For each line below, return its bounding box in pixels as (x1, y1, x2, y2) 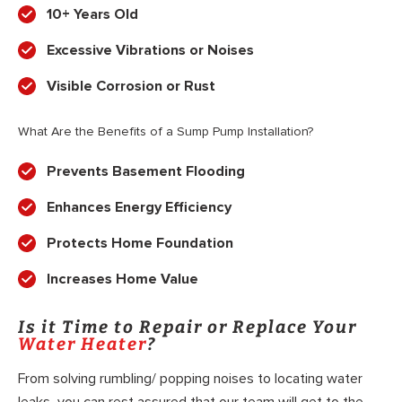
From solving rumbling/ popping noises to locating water (18, 369, 363, 388)
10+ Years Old (47, 5, 138, 24)
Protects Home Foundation (47, 234, 233, 253)
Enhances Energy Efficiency (47, 198, 232, 217)
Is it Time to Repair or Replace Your (18, 317, 357, 338)
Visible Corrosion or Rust (47, 77, 215, 96)
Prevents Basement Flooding (47, 162, 245, 181)
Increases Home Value (47, 270, 198, 289)
